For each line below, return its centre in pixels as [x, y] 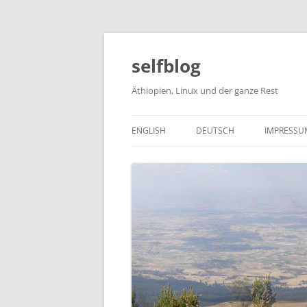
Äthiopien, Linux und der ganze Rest [205, 90]
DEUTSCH [215, 131]
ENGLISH [149, 131]
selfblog [166, 66]
